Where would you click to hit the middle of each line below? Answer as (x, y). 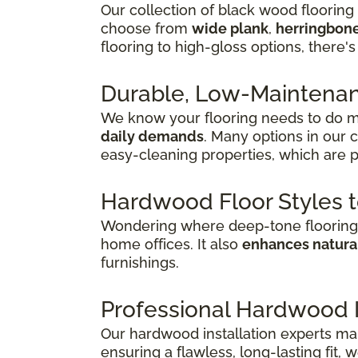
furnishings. (140, 262)
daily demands (152, 136)
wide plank (230, 28)
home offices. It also (171, 244)
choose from (146, 28)
